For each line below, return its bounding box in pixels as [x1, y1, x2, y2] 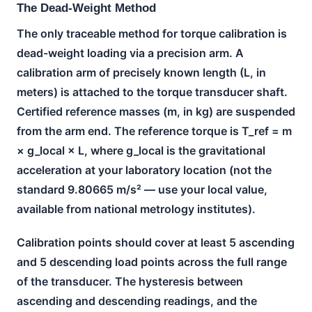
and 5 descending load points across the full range [17, 254, 287, 269]
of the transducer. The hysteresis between [17, 274, 243, 288]
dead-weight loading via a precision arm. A [17, 45, 244, 60]
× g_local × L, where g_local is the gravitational [17, 143, 265, 157]
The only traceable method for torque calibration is [17, 26, 287, 40]
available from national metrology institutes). [17, 201, 256, 216]
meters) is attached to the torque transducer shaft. [17, 84, 288, 99]
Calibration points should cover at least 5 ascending [17, 235, 295, 249]
